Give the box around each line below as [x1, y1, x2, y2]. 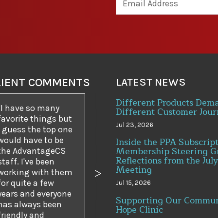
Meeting [115, 163, 152, 178]
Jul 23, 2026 [115, 120, 153, 129]
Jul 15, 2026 [115, 179, 151, 187]
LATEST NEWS [115, 75, 186, 89]
